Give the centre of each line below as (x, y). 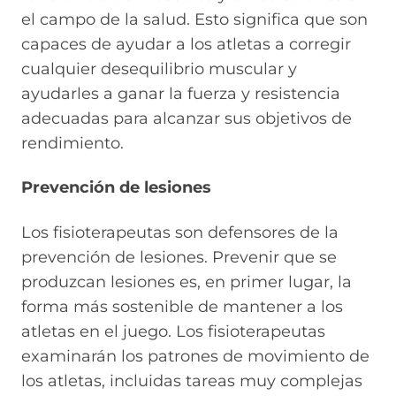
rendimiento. (72, 143)
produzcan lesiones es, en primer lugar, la (187, 282)
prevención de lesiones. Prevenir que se (179, 257)
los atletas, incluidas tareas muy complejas (192, 381)
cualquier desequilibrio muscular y (159, 69)
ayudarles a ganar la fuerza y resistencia (181, 93)
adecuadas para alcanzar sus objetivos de (187, 118)
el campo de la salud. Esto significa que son (194, 19)
